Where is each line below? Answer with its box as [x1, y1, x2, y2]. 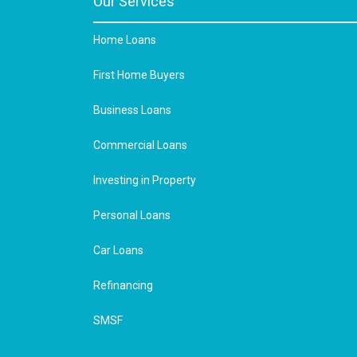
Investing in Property [93, 174, 196, 186]
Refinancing [93, 279, 153, 292]
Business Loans [93, 104, 171, 116]
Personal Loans [93, 209, 171, 222]
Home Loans [93, 33, 156, 46]
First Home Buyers [93, 69, 185, 81]
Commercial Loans [93, 139, 187, 151]
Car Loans [93, 244, 143, 257]
